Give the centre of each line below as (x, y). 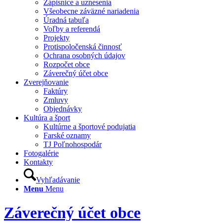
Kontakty (38, 162)
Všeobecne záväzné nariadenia (91, 11)
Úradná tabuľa (66, 20)
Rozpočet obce (67, 64)
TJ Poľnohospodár (73, 144)
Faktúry (55, 91)
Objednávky (63, 109)
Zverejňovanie (46, 82)
